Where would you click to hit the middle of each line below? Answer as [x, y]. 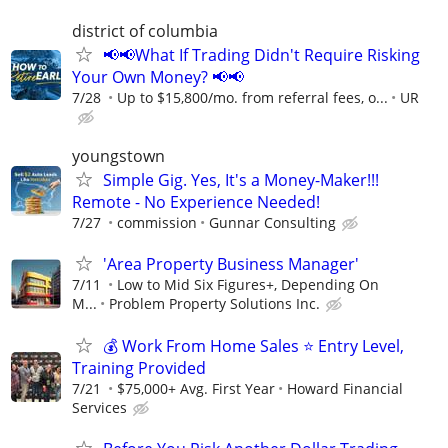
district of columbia [145, 30]
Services [99, 407]
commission [157, 223]
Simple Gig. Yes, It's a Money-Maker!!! [241, 180]
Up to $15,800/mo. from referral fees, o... [252, 97]
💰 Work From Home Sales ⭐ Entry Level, [253, 345]
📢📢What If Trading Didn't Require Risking [261, 54]
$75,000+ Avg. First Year [196, 388]
